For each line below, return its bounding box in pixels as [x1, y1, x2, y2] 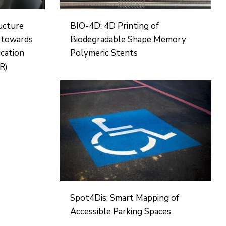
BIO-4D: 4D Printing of [70, 20, 159, 32]
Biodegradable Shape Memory [70, 34, 186, 45]
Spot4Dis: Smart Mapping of [70, 192, 179, 204]
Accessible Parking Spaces [70, 206, 171, 217]
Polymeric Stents [70, 47, 140, 59]
